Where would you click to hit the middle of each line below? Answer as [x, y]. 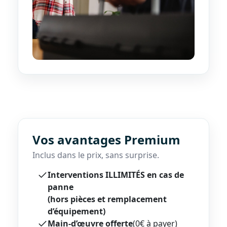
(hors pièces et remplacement [107, 199]
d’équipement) [77, 212]
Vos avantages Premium [106, 140]
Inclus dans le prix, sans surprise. [96, 155]
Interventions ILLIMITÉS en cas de [116, 175]
